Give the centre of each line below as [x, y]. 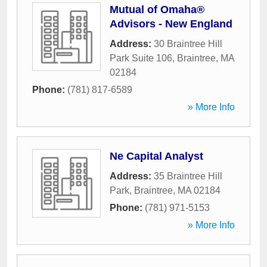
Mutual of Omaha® [157, 10]
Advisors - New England [171, 24]
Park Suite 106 [141, 58]
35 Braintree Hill [188, 176]
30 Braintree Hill [188, 44]
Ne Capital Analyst [156, 156]
